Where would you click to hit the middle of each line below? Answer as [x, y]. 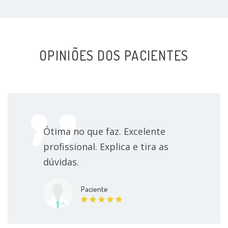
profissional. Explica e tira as [106, 146]
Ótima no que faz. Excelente [104, 131]
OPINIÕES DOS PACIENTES [114, 55]
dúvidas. [61, 162]
